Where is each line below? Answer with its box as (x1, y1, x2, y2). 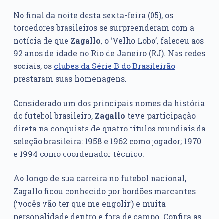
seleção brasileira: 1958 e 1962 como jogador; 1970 (13, 136, 201, 147)
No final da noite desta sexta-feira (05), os (13, 10, 173, 21)
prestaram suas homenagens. (13, 73, 127, 84)
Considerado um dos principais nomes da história (13, 98, 205, 109)
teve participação (125, 110, 196, 121)
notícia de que (13, 35, 70, 46)
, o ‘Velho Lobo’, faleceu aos (100, 35, 204, 46)
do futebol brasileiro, (13, 110, 95, 121)
